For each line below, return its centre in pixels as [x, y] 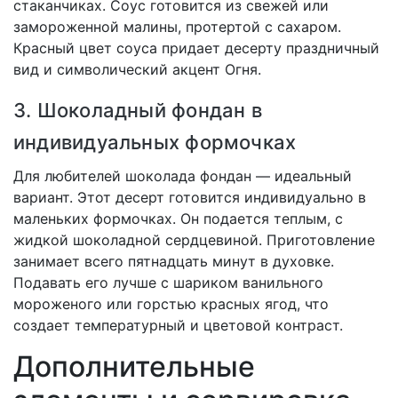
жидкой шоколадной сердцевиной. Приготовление [194, 240]
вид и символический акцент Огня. [137, 70]
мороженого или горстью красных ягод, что [171, 304]
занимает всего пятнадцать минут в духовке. [174, 262]
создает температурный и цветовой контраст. [178, 326]
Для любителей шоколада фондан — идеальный [183, 176]
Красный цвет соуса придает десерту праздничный [196, 48]
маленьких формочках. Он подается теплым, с [178, 219]
